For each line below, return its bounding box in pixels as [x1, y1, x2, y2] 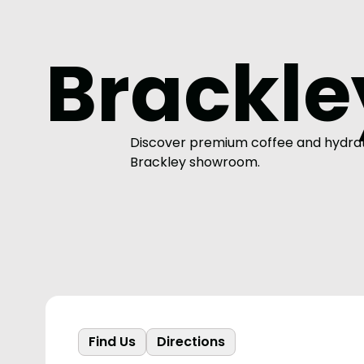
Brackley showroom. [130, 153, 260, 171]
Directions [157, 332, 225, 351]
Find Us [89, 332, 136, 351]
